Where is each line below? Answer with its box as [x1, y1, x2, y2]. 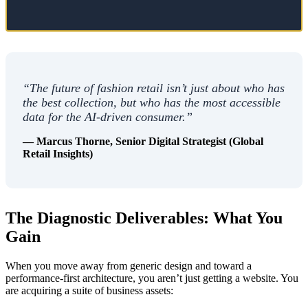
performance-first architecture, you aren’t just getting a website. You [5, 272, 298, 285]
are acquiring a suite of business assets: [5, 285, 173, 297]
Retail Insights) [23, 148, 93, 160]
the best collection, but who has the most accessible [23, 96, 280, 110]
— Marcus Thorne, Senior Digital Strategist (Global [23, 135, 263, 148]
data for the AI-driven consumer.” [23, 110, 192, 124]
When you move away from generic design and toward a [5, 260, 252, 272]
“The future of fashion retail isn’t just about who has [23, 81, 285, 96]
